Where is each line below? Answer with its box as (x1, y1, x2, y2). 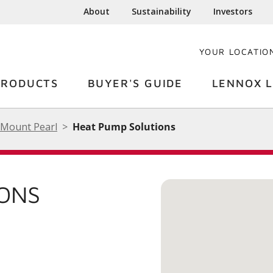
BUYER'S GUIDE (87, 77, 183, 90)
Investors (213, 5, 253, 17)
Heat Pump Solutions (73, 120, 175, 133)
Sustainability (132, 5, 192, 17)
